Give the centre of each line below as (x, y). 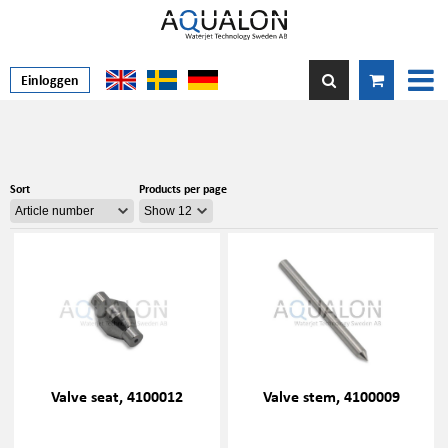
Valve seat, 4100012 (116, 396)
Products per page (183, 188)
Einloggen (50, 79)
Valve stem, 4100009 (331, 396)
